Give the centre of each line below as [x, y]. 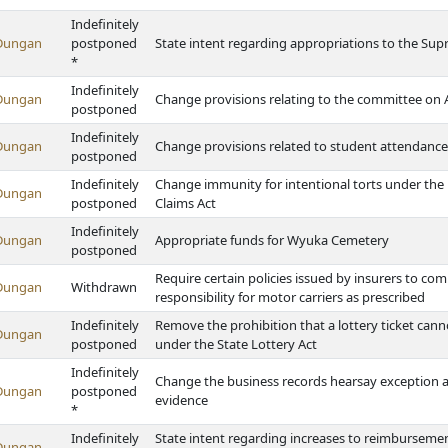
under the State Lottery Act [236, 344]
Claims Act [185, 203]
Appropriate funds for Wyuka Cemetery [272, 240]
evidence [181, 400]
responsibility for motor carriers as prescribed [290, 297]
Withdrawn [104, 287]
